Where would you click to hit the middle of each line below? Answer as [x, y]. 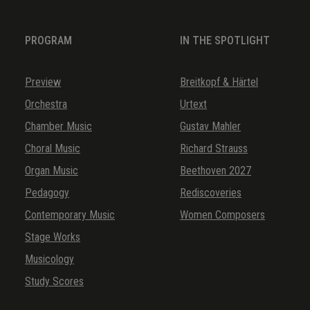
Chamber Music [58, 126]
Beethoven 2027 [216, 170]
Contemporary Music [70, 215]
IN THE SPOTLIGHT [225, 40]
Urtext [193, 104]
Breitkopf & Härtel [219, 82]
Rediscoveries [211, 192]
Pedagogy [47, 192]
